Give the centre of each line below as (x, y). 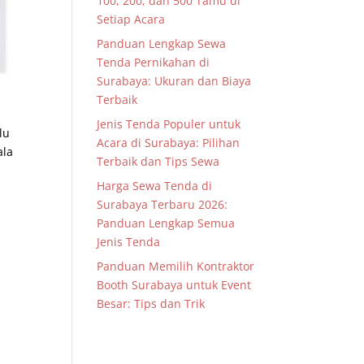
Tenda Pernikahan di (154, 62)
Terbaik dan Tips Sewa (158, 161)
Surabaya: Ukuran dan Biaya (174, 81)
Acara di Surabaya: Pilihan (169, 143)
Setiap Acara (131, 19)
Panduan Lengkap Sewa (162, 43)
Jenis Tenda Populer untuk (169, 124)
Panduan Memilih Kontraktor (176, 266)
